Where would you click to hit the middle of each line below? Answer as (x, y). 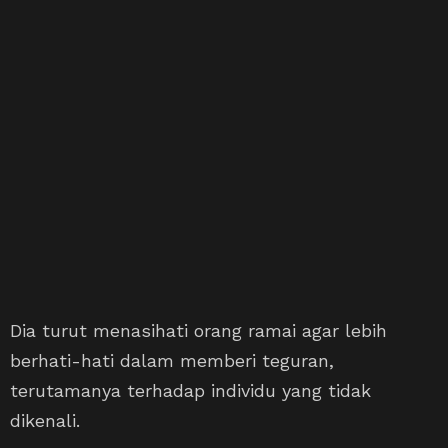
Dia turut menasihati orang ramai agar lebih (198, 330)
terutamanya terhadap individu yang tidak (190, 390)
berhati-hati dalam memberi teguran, (172, 360)
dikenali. (45, 420)
